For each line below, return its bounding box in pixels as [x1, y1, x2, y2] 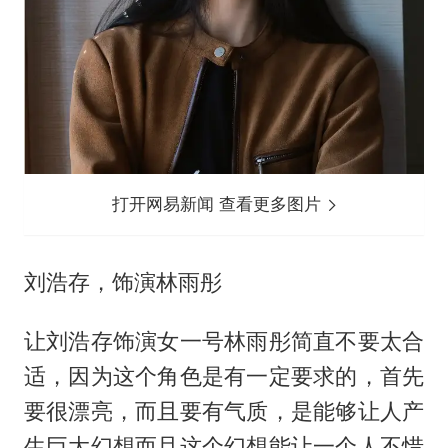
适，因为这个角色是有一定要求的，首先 [23, 362, 425, 389]
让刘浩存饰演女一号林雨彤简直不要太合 [23, 327, 425, 354]
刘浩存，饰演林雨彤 [23, 268, 222, 295]
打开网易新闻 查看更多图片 [112, 193, 327, 214]
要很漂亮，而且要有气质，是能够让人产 [23, 397, 425, 424]
